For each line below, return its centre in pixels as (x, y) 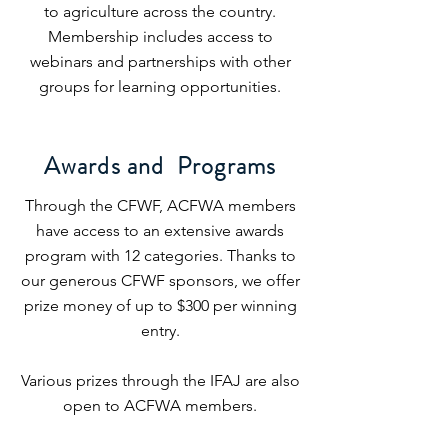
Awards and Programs (160, 166)
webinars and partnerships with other (160, 61)
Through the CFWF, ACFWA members (160, 205)
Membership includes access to (160, 36)
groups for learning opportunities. (160, 86)
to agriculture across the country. (160, 11)
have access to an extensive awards (160, 230)
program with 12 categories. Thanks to (160, 255)
